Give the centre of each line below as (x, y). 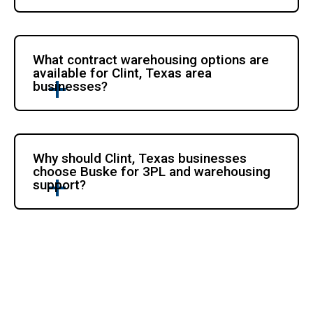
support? (60, 184)
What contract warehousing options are (151, 59)
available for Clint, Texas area (123, 73)
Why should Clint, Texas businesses (140, 158)
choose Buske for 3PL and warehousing (152, 171)
